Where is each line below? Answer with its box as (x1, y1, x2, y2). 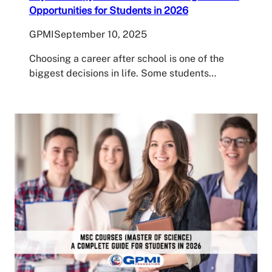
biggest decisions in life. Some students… (29, 67, 216, 79)
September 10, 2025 (54, 28, 147, 40)
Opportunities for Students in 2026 (29, 4, 188, 16)
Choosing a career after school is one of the (29, 52, 224, 64)
